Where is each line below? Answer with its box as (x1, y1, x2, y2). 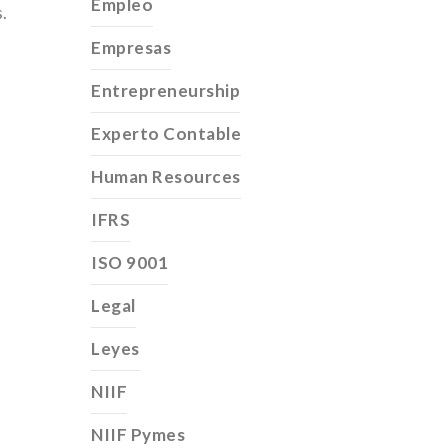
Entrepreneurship (91, 80, 241, 101)
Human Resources (91, 166, 241, 187)
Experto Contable (91, 123, 242, 144)
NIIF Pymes (91, 424, 186, 445)
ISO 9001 (91, 252, 169, 273)
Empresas (91, 37, 172, 58)
